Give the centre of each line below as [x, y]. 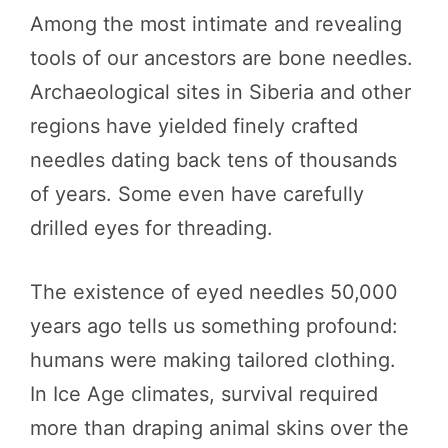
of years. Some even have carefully [197, 193]
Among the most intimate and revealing [216, 23]
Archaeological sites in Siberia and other [220, 91]
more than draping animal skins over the [219, 427]
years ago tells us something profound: [214, 325]
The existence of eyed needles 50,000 [214, 291]
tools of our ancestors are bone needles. [221, 57]
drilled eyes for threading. [151, 227]
